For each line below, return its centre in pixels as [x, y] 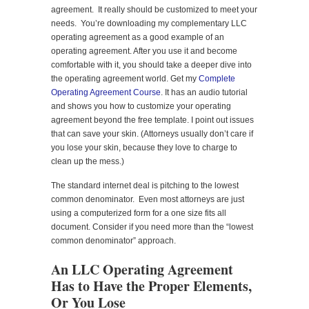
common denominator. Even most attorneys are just [148, 199]
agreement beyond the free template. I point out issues [152, 120]
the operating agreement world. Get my [125, 78]
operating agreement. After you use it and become [144, 51]
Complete [217, 78]
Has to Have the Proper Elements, [151, 286]
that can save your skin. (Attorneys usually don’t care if [152, 133]
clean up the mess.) [88, 161]
